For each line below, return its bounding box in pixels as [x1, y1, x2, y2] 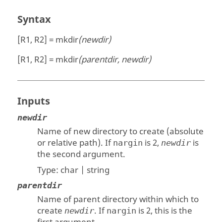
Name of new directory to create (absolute [37, 125, 204, 138]
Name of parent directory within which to [37, 193, 199, 206]
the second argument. [37, 148, 126, 161]
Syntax [17, 12, 52, 27]
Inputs [17, 94, 51, 109]
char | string [60, 164, 110, 176]
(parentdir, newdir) [78, 54, 152, 66]
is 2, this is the [136, 205, 193, 218]
